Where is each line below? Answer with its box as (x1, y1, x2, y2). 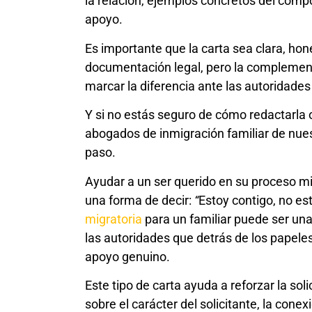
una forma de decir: (85, 192, 194, 208)
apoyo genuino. (85, 249, 170, 264)
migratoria (85, 211, 142, 226)
